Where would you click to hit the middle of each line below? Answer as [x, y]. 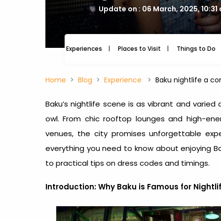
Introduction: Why [81, 187]
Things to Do [196, 49]
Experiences [84, 49]
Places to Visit [139, 49]
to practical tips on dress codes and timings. [128, 163]
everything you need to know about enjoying [129, 148]
